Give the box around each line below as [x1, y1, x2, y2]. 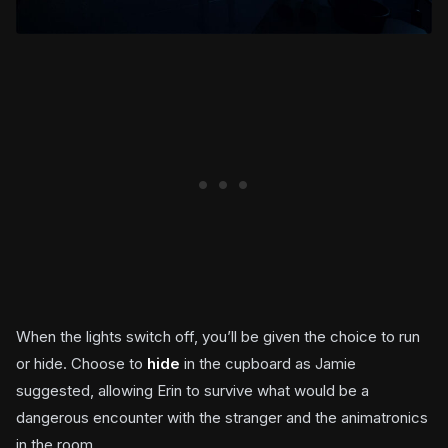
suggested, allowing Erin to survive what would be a [16, 381, 369, 401]
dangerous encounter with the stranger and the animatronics [16, 408, 428, 428]
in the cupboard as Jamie [180, 354, 356, 374]
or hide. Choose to [16, 354, 147, 374]
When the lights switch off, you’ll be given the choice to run [16, 327, 420, 347]
